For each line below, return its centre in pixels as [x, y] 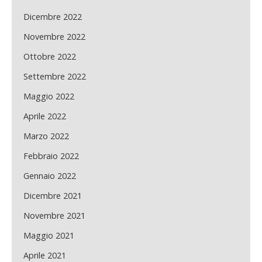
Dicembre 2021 [53, 196]
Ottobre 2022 [50, 57]
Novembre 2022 [54, 37]
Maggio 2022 [49, 96]
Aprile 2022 [45, 116]
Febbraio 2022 [51, 156]
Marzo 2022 [46, 136]
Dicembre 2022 [53, 17]
